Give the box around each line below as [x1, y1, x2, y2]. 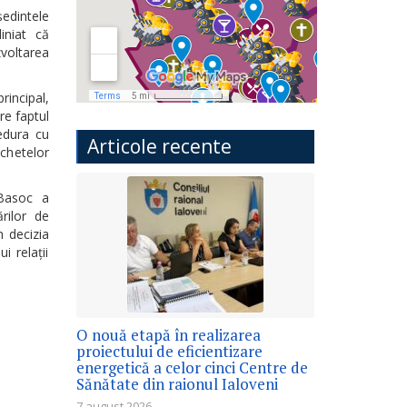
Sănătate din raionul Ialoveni [75, 372, 278, 394]
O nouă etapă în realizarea [75, 323, 261, 345]
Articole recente [86, 133, 232, 159]
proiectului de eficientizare [75, 340, 263, 362]
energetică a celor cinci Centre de [75, 356, 308, 378]
